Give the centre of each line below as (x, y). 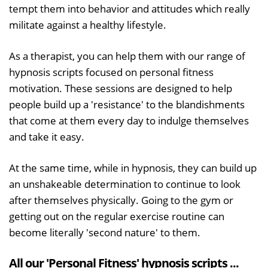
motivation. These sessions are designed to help (121, 88)
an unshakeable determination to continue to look (125, 184)
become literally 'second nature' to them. (105, 232)
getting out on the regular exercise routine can (117, 216)
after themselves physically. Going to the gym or (121, 200)
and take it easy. (47, 136)
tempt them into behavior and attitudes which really (130, 8)
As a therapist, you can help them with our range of (127, 56)
